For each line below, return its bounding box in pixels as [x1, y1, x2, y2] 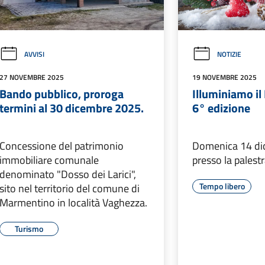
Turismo [14, 222, 43, 235]
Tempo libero [199, 180, 245, 193]
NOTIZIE [217, 49, 242, 60]
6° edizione [192, 99, 251, 118]
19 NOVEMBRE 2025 [192, 72, 257, 83]
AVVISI [24, 49, 44, 60]
